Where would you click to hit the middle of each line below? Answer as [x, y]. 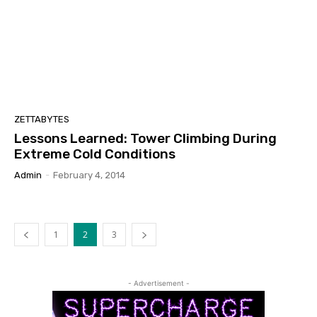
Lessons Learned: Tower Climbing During [145, 138]
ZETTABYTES [42, 119]
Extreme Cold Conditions [95, 154]
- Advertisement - [158, 283]
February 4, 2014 [89, 175]
